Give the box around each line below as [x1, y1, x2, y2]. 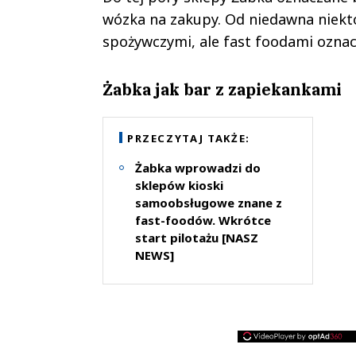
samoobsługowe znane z [134, 194, 282, 211]
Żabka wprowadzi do [134, 159, 261, 176]
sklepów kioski [134, 176, 223, 193]
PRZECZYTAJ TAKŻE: [126, 130, 250, 145]
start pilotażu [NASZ [134, 229, 258, 246]
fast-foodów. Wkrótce [134, 211, 271, 228]
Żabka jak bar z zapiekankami [102, 78, 342, 100]
